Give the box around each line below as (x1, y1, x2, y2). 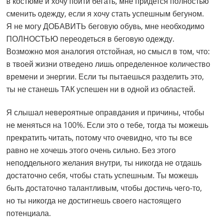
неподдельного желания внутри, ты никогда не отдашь (6, 157, 202, 169)
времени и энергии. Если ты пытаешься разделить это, (6, 71, 204, 82)
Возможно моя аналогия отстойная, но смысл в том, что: (6, 46, 210, 57)
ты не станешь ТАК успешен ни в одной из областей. (6, 84, 196, 95)
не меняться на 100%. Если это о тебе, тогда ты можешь (6, 120, 209, 131)
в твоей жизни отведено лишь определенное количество (6, 59, 211, 70)
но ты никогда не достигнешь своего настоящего (6, 195, 182, 206)
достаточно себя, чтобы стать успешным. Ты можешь (6, 170, 199, 181)
